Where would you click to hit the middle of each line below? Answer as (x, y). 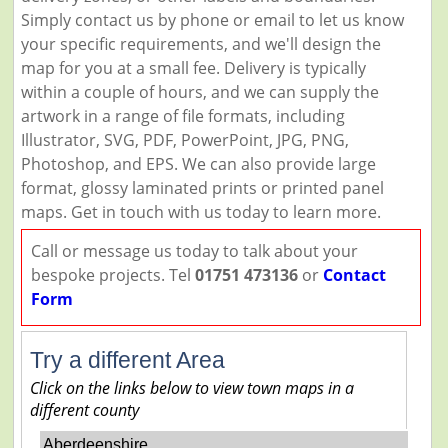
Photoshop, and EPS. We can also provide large (198, 164)
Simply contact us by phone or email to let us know (212, 20)
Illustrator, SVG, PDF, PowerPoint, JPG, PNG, (184, 140)
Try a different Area (127, 360)
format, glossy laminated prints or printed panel (202, 188)
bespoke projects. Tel (112, 275)
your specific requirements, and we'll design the (200, 44)
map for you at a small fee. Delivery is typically (193, 68)
